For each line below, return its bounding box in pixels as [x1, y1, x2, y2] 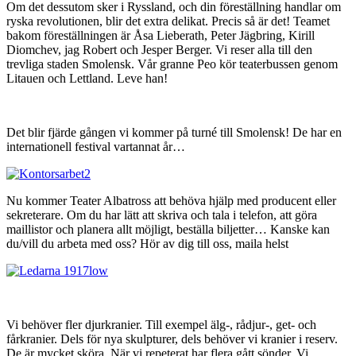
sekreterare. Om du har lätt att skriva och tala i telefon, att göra [6, 207, 317, 222]
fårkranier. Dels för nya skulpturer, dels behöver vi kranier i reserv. [6, 331, 338, 346]
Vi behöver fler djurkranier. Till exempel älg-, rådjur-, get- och [6, 317, 316, 331]
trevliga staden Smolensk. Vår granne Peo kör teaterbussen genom [6, 56, 338, 71]
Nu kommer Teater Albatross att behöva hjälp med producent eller [6, 193, 336, 207]
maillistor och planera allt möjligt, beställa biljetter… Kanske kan [6, 222, 330, 236]
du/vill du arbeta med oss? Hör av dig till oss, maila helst [6, 236, 288, 250]
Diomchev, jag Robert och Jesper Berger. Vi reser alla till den [6, 42, 312, 56]
